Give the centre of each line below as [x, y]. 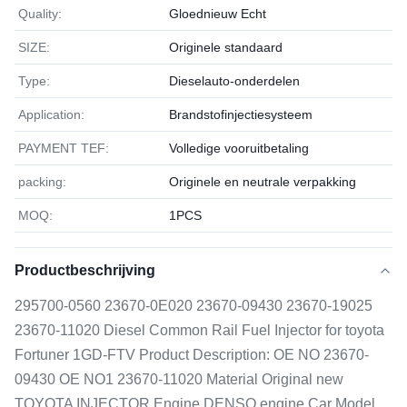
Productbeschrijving [85, 270]
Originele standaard [226, 47]
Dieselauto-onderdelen [234, 81]
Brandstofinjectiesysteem [241, 114]
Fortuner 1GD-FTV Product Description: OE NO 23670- [192, 355]
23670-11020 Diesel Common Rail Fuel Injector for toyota [199, 330]
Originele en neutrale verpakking [263, 182]
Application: [51, 114]
